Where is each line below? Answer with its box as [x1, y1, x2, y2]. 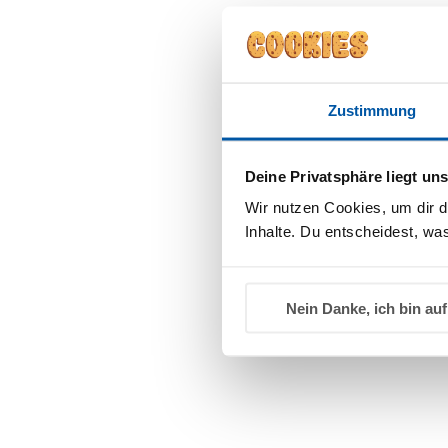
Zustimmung [327, 101, 417, 119]
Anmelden [186, 156, 261, 176]
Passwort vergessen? [164, 205, 317, 226]
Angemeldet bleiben [184, 94, 337, 116]
